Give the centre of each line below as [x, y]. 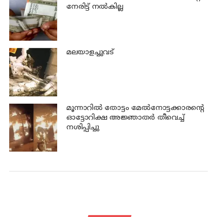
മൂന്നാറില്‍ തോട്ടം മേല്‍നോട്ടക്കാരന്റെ [135, 108]
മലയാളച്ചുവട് [90, 53]
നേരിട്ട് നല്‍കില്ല [95, 7]
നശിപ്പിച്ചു [83, 127]
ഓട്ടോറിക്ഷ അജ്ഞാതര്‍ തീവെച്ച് [125, 118]
